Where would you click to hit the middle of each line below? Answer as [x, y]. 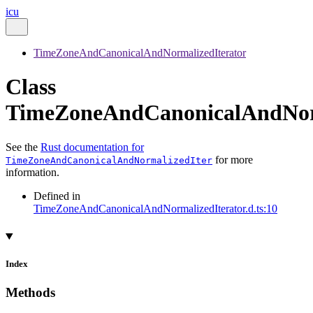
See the [23, 147]
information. [32, 172]
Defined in [57, 196]
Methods [30, 293]
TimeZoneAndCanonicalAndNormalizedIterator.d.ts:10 [155, 208]
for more [233, 159]
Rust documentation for [92, 147]
